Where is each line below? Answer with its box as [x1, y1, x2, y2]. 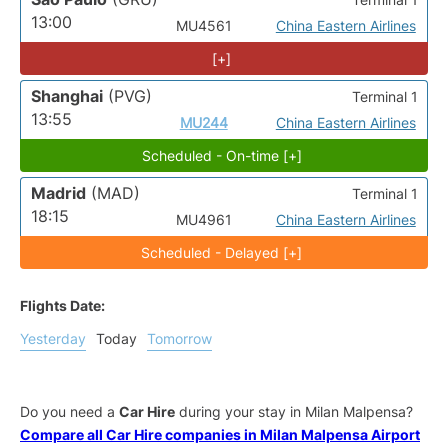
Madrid [31, 183, 86, 203]
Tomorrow [147, 330, 212, 347]
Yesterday [20, 330, 86, 347]
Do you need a [20, 403, 119, 420]
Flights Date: [20, 297, 105, 314]
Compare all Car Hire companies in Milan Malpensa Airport [20, 426, 420, 443]
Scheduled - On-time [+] [141, 147, 302, 164]
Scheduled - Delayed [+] [141, 244, 303, 261]
